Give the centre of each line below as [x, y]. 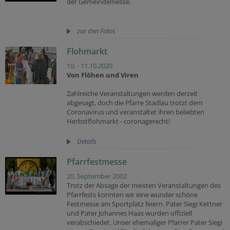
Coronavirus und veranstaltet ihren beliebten [136, 112]
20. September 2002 [97, 176]
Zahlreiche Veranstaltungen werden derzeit [132, 93]
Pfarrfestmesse [97, 162]
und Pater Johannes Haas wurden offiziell [129, 213]
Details [87, 141]
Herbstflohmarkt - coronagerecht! [118, 121]
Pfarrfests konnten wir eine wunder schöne [132, 195]
